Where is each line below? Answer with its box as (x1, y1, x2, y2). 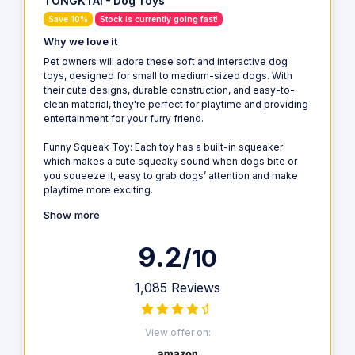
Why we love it (44, 36, 117, 48)
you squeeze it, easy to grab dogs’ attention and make (44, 170, 298, 182)
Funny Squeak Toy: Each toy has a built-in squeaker (44, 141, 283, 154)
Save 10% (48, 14, 88, 25)
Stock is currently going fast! (100, 14, 218, 25)
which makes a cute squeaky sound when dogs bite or (44, 155, 297, 168)
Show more (44, 208, 100, 221)
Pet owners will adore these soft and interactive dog (44, 55, 288, 68)
